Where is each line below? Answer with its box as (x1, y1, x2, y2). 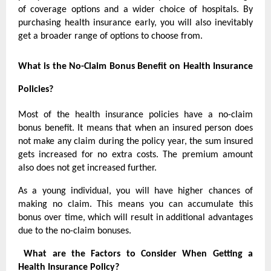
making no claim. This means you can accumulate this (18, 200, 253, 210)
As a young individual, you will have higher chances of (18, 186, 253, 197)
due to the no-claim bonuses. (18, 226, 131, 237)
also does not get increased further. (18, 163, 157, 174)
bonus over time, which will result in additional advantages (18, 213, 253, 223)
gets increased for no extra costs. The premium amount (18, 150, 253, 160)
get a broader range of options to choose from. (18, 31, 203, 42)
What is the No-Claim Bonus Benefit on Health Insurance (18, 62, 253, 72)
